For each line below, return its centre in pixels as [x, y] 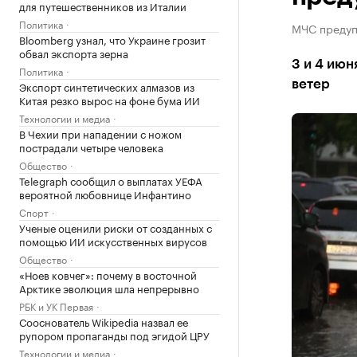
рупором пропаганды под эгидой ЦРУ [114, 335]
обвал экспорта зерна [74, 53]
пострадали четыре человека [91, 147]
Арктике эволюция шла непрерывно [109, 288]
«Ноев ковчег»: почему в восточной [108, 274]
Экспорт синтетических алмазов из [107, 86]
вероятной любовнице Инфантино [105, 194]
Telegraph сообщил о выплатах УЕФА [111, 180]
